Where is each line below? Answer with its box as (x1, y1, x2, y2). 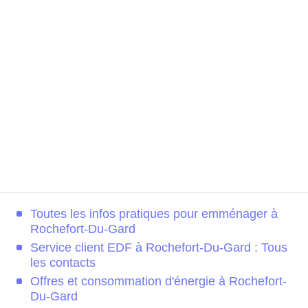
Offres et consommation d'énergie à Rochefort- (30, 274, 287, 289)
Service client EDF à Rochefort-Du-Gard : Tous (30, 241, 287, 255)
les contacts (30, 256, 96, 270)
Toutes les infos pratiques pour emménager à (30, 207, 278, 221)
